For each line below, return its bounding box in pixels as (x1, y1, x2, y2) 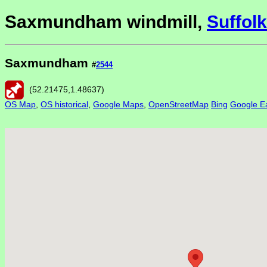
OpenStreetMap (148, 100, 209, 110)
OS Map (5, 100, 36, 110)
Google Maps (93, 100, 144, 110)
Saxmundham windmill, (5, 12, 207, 32)
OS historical (41, 100, 88, 110)
